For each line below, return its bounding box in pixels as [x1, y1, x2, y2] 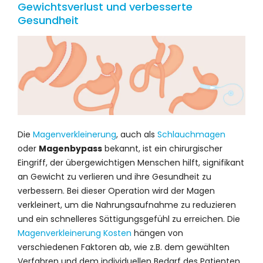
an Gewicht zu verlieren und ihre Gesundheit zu [18, 170, 211, 183]
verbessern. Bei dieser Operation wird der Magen [18, 184, 215, 197]
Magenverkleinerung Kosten [18, 227, 131, 239]
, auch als [116, 128, 157, 140]
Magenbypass [39, 142, 102, 154]
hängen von [131, 227, 183, 239]
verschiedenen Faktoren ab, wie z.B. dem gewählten [18, 241, 230, 253]
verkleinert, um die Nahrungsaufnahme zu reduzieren [18, 198, 236, 211]
